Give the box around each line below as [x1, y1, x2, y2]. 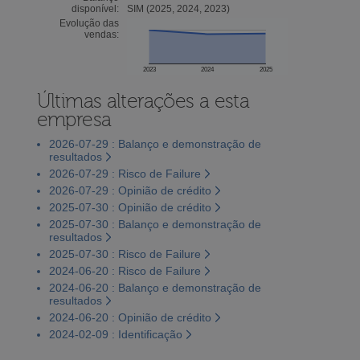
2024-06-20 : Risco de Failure [48, 264, 201, 277]
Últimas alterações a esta [36, 89, 250, 112]
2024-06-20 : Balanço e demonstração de [48, 280, 261, 294]
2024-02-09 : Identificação [48, 327, 182, 341]
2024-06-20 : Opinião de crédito [48, 310, 211, 324]
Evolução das [59, 17, 119, 29]
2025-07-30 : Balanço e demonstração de [48, 217, 261, 231]
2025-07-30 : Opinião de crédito [48, 200, 211, 214]
